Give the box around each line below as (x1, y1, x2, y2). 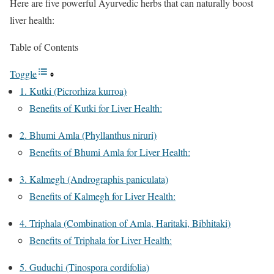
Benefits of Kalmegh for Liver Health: (29, 190, 176, 203)
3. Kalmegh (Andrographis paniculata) (20, 172, 168, 186)
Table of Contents (10, 40, 78, 54)
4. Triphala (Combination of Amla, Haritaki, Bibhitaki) (20, 217, 231, 230)
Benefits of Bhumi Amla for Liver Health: (29, 146, 190, 159)
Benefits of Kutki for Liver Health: (29, 102, 162, 115)
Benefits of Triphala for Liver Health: (29, 234, 172, 247)
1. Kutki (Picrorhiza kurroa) (20, 84, 127, 98)
